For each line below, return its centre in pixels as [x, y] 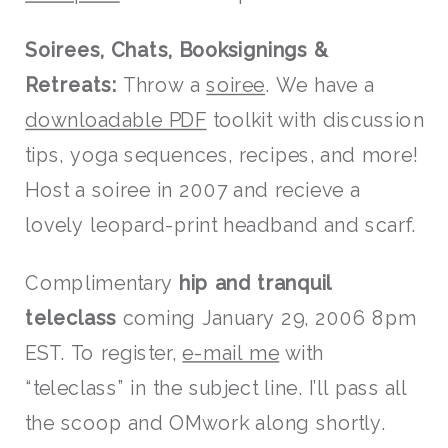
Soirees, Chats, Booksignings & [177, 50]
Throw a [164, 85]
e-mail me [231, 352]
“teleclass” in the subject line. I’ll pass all [216, 387]
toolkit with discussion [315, 120]
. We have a [320, 85]
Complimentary [102, 282]
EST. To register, [104, 352]
